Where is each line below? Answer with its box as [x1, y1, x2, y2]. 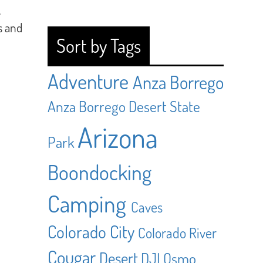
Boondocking [48, 159, 151, 185]
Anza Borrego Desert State [48, 97, 200, 116]
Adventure [48, 68, 129, 94]
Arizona [77, 119, 158, 154]
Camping [48, 188, 126, 218]
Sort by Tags [56, 33, 141, 58]
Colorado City [48, 221, 134, 242]
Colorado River [138, 224, 217, 242]
